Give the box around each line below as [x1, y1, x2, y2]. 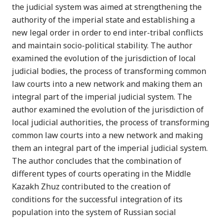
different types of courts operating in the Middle [12, 168, 191, 179]
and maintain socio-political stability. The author [12, 39, 192, 51]
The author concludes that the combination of [12, 155, 182, 166]
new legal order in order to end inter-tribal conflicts [12, 27, 203, 38]
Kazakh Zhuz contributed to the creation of [12, 181, 171, 192]
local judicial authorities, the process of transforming [12, 116, 209, 128]
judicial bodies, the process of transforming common [12, 65, 206, 76]
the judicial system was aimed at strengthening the [12, 1, 202, 12]
